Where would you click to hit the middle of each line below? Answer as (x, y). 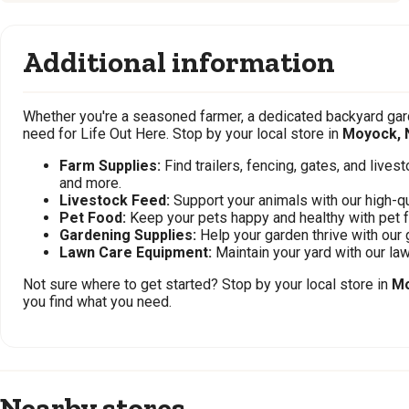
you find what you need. (97, 302)
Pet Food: (93, 218)
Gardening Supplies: (128, 235)
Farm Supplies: (110, 166)
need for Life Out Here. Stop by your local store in (183, 134)
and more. (90, 183)
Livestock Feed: (115, 200)
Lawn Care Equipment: (136, 252)
